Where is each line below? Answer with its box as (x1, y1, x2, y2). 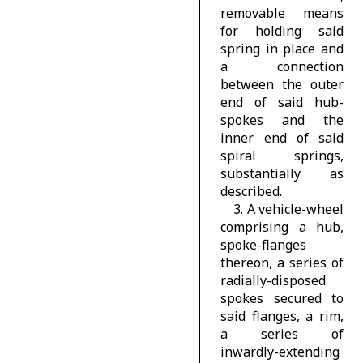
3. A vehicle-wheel (233, 199, 344, 218)
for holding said (220, 21, 344, 40)
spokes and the (220, 110, 344, 129)
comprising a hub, (220, 217, 344, 236)
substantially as (220, 164, 344, 182)
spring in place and (220, 39, 344, 58)
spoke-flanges (220, 235, 307, 254)
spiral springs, (220, 146, 344, 164)
